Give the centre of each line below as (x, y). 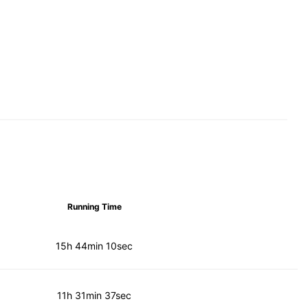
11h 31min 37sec (95, 295)
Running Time (94, 206)
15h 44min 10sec (95, 246)
